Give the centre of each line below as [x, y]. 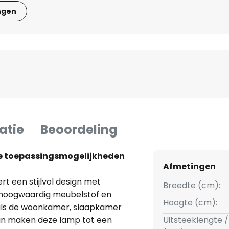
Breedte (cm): [191, 186]
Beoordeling [79, 130]
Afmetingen [189, 167]
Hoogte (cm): [190, 203]
